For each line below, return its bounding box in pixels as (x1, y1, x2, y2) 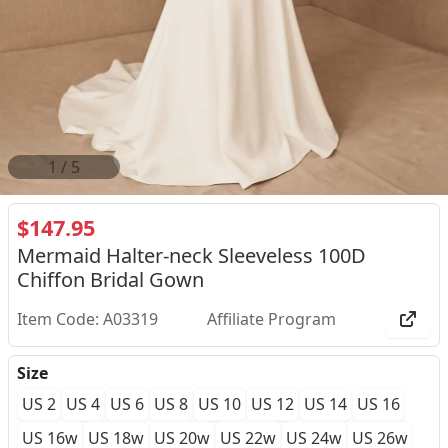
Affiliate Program (207, 308, 336, 331)
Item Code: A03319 (17, 308, 158, 331)
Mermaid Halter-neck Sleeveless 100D (17, 242, 366, 270)
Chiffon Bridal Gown (17, 266, 204, 294)
